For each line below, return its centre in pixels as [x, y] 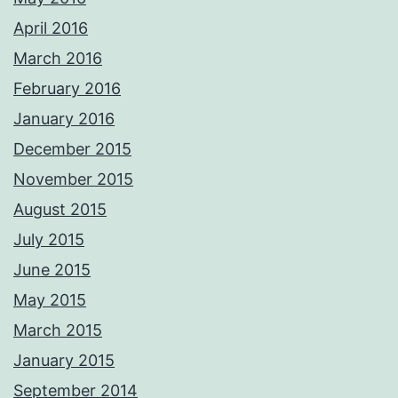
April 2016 [51, 28]
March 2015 [58, 330]
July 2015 [49, 240]
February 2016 [67, 89]
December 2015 [72, 149]
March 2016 [58, 59]
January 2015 [64, 361]
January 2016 [64, 119]
